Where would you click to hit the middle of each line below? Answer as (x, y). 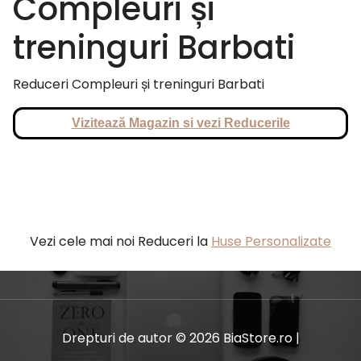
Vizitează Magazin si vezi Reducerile (180, 122)
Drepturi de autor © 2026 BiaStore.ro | (180, 338)
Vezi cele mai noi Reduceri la (120, 241)
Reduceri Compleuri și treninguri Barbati (139, 84)
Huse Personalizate (271, 241)
